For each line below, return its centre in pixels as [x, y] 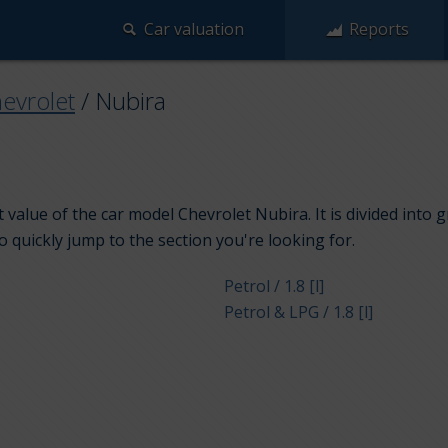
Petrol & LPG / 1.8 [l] [298, 312]
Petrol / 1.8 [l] [273, 286]
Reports [379, 29]
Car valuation [194, 29]
